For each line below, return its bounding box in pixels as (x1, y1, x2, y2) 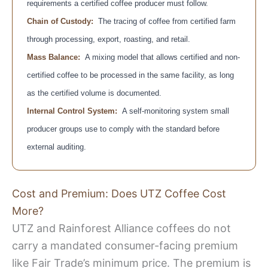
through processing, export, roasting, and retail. (27, 34, 190, 44)
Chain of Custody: (27, 16, 93, 26)
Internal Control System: (27, 106, 117, 115)
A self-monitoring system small (122, 106, 229, 115)
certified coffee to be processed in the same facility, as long (27, 70, 234, 80)
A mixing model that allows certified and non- (85, 52, 240, 62)
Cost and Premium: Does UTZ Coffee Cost (12, 187, 226, 200)
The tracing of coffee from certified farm (98, 16, 236, 26)
